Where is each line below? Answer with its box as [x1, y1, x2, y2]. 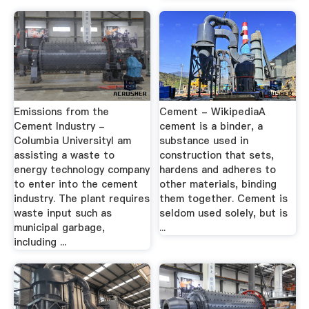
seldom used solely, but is [159, 206, 288, 221]
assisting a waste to [13, 148, 114, 163]
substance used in [159, 134, 249, 148]
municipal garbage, [13, 221, 105, 235]
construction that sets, [159, 148, 275, 163]
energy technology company [13, 163, 150, 177]
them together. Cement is [159, 192, 288, 206]
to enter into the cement [13, 177, 138, 192]
